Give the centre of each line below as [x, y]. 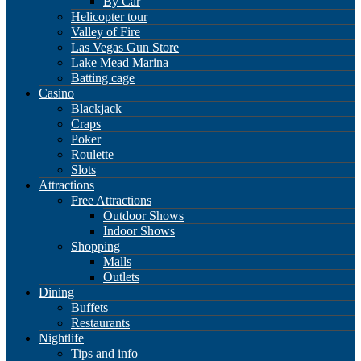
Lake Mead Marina [120, 63]
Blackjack [96, 109]
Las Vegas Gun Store [125, 48]
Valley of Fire [106, 32]
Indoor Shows [139, 231]
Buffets [89, 308]
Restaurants [100, 323]
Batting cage [103, 78]
